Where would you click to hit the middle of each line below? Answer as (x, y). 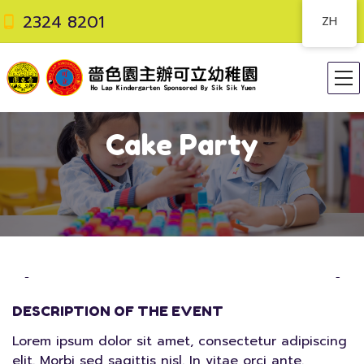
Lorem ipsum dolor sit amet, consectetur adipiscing (180, 341)
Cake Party (182, 145)
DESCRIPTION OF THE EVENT (118, 311)
